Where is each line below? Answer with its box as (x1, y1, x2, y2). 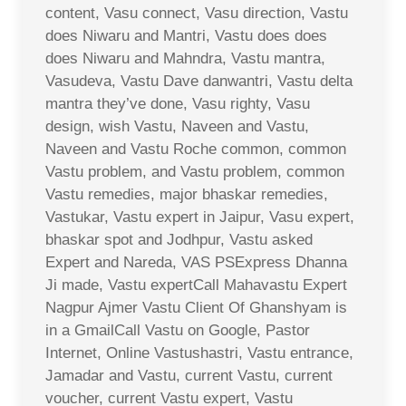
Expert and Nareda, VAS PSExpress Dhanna (45, 253, 347, 271)
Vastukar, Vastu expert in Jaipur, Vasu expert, (45, 208, 354, 226)
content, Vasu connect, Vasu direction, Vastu (45, 4, 348, 22)
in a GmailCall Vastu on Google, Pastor (45, 321, 310, 339)
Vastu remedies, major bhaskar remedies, (45, 185, 328, 203)
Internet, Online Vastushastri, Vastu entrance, (45, 343, 353, 362)
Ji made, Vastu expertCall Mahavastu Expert (45, 275, 347, 294)
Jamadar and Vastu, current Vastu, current (45, 366, 333, 384)
